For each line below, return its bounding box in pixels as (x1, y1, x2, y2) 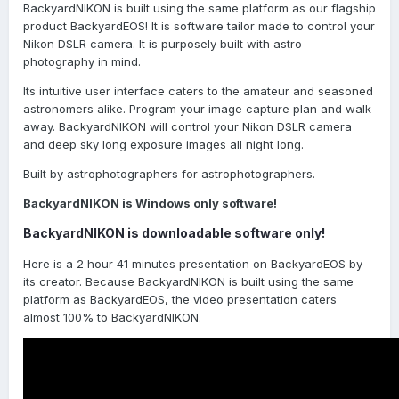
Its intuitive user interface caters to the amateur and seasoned (23, 83, 373, 98)
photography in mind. (23, 53, 141, 69)
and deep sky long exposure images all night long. (23, 136, 304, 151)
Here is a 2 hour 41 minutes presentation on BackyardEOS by (23, 256, 362, 271)
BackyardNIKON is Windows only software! (23, 195, 277, 210)
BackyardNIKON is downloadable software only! (23, 224, 325, 240)
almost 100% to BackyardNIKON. (23, 309, 201, 324)
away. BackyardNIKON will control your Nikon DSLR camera (23, 118, 352, 134)
